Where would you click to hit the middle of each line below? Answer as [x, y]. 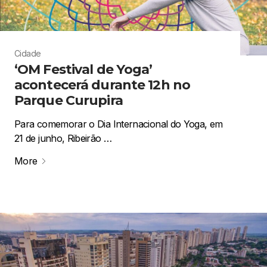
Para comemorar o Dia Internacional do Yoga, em [119, 124]
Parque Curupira [69, 101]
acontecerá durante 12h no [102, 85]
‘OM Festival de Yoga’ [83, 70]
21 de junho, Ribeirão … [63, 139]
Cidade [28, 54]
